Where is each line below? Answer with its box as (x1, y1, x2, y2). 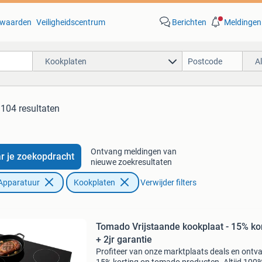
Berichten (171, 18, 206, 27)
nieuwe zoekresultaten (90, 157, 172, 167)
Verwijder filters (140, 178, 196, 187)
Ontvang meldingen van (90, 147, 177, 156)
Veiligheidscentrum (36, 18, 105, 27)
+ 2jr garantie (95, 234, 152, 245)
